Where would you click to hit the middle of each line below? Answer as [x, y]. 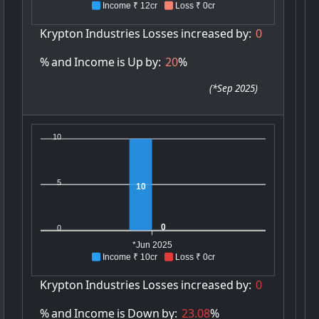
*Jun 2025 [152, 245]
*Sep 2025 [233, 88]
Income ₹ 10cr [130, 257]
